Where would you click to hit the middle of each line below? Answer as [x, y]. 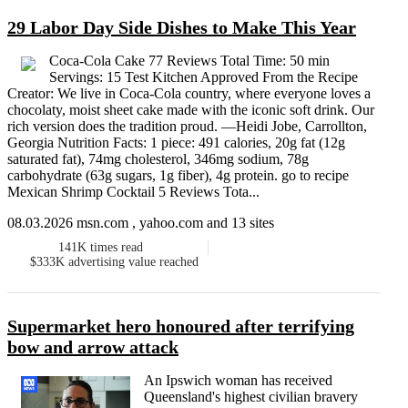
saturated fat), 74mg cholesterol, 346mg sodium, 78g [158, 159]
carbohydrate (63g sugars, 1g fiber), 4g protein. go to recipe [178, 176]
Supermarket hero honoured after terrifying [181, 326]
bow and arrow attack [93, 347]
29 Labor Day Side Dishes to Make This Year [182, 28]
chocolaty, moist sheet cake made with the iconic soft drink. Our [191, 110]
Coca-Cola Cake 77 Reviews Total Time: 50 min [189, 61]
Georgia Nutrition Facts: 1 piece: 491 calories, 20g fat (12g [176, 143]
